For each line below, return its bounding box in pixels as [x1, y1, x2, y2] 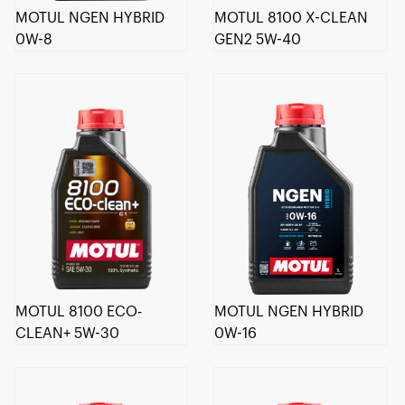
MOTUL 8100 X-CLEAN [214, 10, 369, 25]
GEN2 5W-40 [214, 32, 302, 47]
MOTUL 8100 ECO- [15, 305, 142, 320]
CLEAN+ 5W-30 [15, 326, 119, 342]
